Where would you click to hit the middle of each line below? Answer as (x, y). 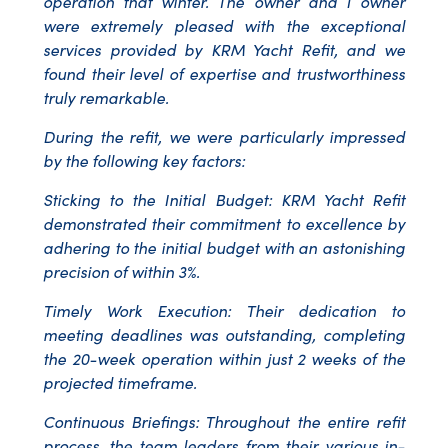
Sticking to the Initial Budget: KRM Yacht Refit (224, 199)
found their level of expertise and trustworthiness (224, 73)
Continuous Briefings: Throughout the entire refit (224, 421)
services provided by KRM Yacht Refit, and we (224, 49)
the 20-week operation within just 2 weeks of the (224, 358)
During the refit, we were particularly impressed (224, 136)
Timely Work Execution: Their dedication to (224, 310)
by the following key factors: (144, 160)
